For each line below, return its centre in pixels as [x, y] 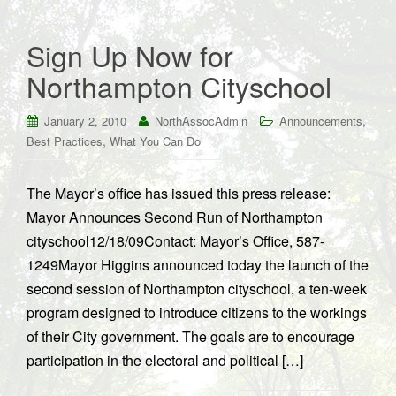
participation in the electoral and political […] [165, 360]
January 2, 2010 [85, 121]
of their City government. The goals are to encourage [190, 336]
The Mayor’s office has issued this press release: [179, 193]
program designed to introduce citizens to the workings [197, 312]
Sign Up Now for [130, 55]
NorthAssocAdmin [201, 121]
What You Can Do [155, 141]
